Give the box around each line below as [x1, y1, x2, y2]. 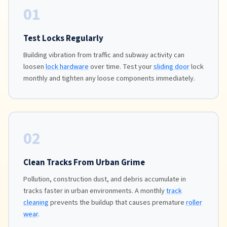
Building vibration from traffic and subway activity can [23, 50, 184, 61]
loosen [23, 61, 46, 72]
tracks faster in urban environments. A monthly [23, 185, 166, 197]
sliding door [153, 61, 190, 72]
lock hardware [45, 61, 89, 72]
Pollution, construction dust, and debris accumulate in [23, 174, 186, 185]
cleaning [23, 197, 49, 208]
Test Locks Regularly [23, 32, 103, 45]
